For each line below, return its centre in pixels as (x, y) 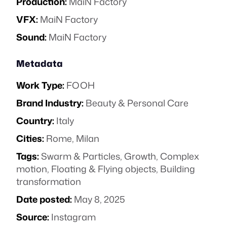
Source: (33, 217)
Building (178, 169)
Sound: (31, 37)
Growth (140, 156)
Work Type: (40, 85)
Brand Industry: (50, 103)
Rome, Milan (73, 138)
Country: (35, 121)
